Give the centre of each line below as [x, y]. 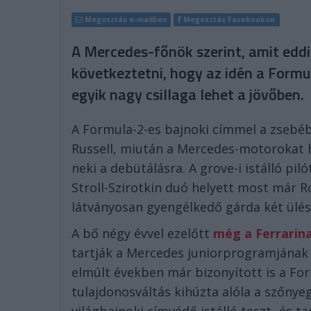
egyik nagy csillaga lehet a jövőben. [188, 94]
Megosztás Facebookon [229, 19]
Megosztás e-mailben [126, 19]
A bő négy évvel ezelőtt [142, 233]
